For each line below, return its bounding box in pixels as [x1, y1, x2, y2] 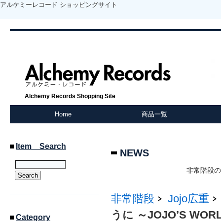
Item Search [16, 142, 66, 150]
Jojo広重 [168, 192, 209, 205]
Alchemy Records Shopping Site [25, 93, 115, 100]
